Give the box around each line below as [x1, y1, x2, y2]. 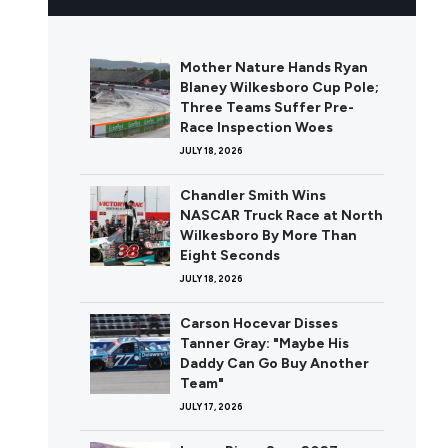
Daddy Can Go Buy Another [180, 355, 369, 373]
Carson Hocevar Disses [180, 315, 338, 333]
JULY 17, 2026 [180, 401, 243, 413]
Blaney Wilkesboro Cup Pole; [180, 79, 379, 97]
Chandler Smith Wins [180, 187, 326, 205]
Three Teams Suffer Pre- [180, 99, 354, 117]
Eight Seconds [180, 247, 280, 265]
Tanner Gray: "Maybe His [180, 335, 349, 353]
